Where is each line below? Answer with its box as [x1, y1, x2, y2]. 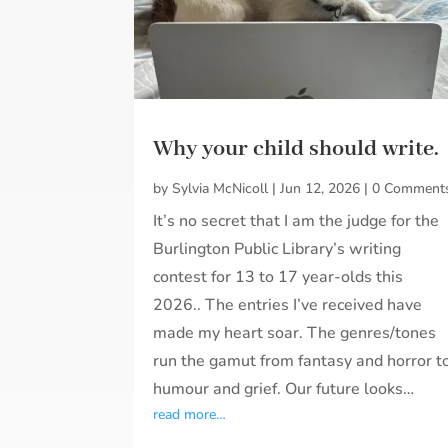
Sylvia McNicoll [172, 178, 269, 198]
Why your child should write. [153, 134, 440, 163]
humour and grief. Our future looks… [153, 377, 415, 400]
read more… [153, 404, 227, 424]
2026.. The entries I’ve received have [153, 293, 423, 316]
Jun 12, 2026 [280, 178, 361, 198]
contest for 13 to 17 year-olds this [153, 265, 404, 288]
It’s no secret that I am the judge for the [153, 209, 440, 232]
